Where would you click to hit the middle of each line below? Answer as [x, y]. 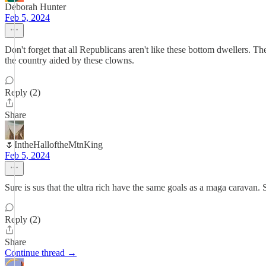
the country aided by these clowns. [69, 60]
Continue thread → [41, 253]
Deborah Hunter [35, 7]
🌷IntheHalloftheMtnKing [54, 145]
